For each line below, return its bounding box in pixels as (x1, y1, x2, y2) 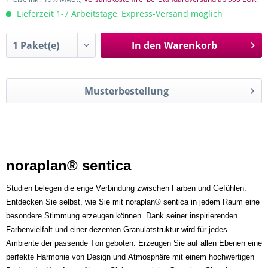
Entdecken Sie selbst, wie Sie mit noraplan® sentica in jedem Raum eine (6, 197, 260, 207)
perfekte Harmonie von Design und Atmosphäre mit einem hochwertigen (6, 252, 254, 262)
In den (131, 39, 162, 53)
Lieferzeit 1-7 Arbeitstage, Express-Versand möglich (14, 8, 223, 20)
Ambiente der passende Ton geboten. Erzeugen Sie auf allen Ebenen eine (6, 239, 262, 248)
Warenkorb (163, 39, 217, 53)
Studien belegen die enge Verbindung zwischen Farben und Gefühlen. (6, 184, 246, 193)
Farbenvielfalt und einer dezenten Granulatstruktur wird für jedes (6, 225, 227, 234)
